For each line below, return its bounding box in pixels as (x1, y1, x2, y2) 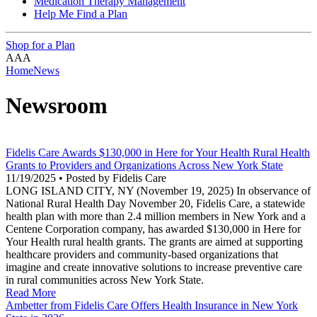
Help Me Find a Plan (34, 8, 127, 21)
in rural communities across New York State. (6, 274, 204, 287)
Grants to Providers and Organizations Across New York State (6, 159, 283, 172)
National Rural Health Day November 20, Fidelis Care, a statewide (6, 197, 305, 210)
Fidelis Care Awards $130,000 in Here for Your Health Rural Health (6, 146, 310, 159)
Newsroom (6, 92, 108, 118)
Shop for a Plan (6, 39, 75, 52)
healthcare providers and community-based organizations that (6, 248, 278, 261)
